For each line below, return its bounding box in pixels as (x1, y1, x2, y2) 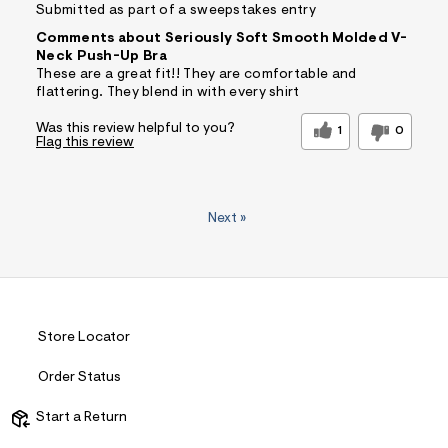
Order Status (38, 371, 121, 386)
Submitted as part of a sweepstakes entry (36, 4, 316, 19)
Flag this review (36, 136, 134, 151)
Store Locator (38, 331, 130, 346)
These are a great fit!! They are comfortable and (36, 68, 357, 83)
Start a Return (30, 411, 127, 426)
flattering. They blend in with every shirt (36, 86, 300, 101)
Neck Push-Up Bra (36, 50, 167, 65)
